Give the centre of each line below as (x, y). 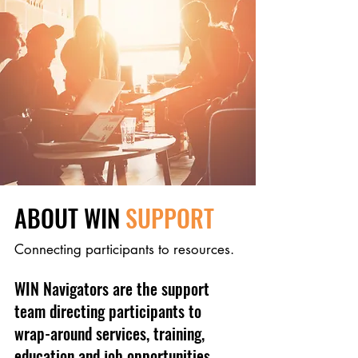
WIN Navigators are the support (112, 288)
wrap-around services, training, (109, 333)
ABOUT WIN (70, 218)
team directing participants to (108, 311)
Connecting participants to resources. (124, 249)
